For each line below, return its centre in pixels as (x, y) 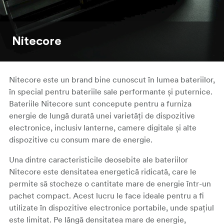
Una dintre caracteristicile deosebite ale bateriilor (98, 159)
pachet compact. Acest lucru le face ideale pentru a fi (106, 195)
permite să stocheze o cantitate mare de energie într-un (110, 183)
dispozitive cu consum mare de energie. (81, 139)
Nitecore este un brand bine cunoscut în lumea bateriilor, (112, 79)
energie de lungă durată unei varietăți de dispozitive (102, 115)
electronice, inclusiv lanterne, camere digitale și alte (103, 127)
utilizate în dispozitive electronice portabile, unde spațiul (111, 207)
